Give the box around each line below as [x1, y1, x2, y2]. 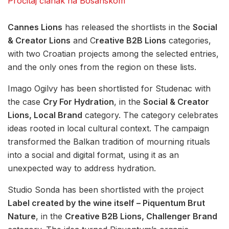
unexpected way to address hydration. [8, 163, 156, 173]
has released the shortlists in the [62, 21, 193, 32]
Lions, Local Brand [8, 109, 82, 120]
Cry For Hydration [43, 96, 114, 107]
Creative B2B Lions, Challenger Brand [65, 211, 217, 221]
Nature [8, 211, 36, 221]
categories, [166, 35, 211, 45]
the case [8, 96, 43, 107]
